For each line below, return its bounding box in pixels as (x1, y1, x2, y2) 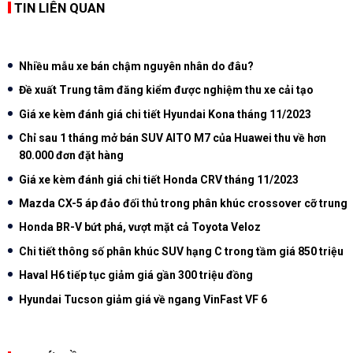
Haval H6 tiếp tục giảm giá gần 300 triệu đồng (19, 269, 253, 282)
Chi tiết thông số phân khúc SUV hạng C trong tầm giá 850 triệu (19, 244, 344, 258)
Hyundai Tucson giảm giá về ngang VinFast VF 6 (19, 292, 267, 306)
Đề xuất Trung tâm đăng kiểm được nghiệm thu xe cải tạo (19, 84, 314, 97)
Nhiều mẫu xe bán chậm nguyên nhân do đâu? (19, 60, 254, 73)
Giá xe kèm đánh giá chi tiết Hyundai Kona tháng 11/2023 (19, 107, 311, 121)
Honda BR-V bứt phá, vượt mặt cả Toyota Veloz (19, 221, 261, 234)
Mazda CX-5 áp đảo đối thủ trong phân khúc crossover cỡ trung (19, 197, 347, 210)
